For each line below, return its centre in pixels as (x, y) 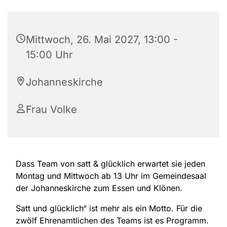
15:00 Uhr (49, 55)
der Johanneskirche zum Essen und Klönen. (99, 188)
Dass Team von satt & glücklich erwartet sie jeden (110, 164)
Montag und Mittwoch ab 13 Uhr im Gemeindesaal (111, 176)
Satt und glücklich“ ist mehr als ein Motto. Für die (109, 209)
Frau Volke (51, 110)
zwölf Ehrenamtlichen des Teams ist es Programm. (112, 221)
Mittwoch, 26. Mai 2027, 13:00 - (102, 40)
